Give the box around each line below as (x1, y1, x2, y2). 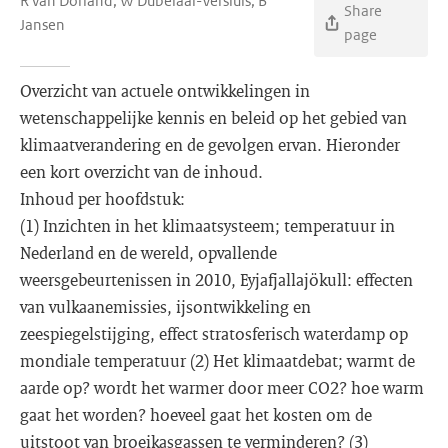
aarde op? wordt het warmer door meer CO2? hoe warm (20, 377, 424, 398)
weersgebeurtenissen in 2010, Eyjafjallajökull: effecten (20, 269, 413, 290)
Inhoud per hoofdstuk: (20, 188, 185, 209)
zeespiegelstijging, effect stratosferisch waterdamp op (20, 323, 408, 344)
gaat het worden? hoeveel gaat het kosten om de (20, 404, 372, 425)
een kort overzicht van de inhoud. (20, 161, 263, 182)
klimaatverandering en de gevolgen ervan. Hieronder (20, 134, 400, 155)
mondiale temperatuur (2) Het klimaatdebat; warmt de (20, 350, 415, 371)
